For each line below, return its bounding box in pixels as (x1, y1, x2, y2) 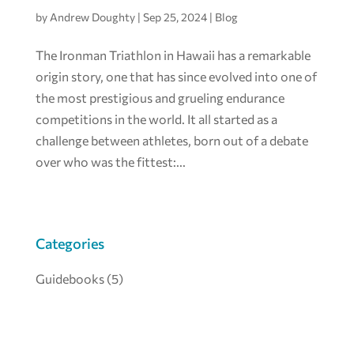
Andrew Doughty (49, 9, 135, 24)
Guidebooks (35, 270, 104, 286)
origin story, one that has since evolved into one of (35, 68, 317, 84)
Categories (35, 234, 104, 252)
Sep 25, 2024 (142, 9, 207, 24)
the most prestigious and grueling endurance (35, 89, 284, 105)
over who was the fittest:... (35, 153, 186, 169)
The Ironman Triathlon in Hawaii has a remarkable (35, 47, 311, 62)
